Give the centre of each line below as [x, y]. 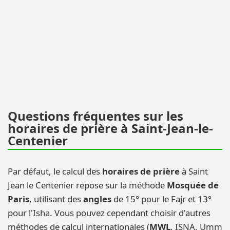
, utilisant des [56, 199]
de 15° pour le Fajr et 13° [161, 199]
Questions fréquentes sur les [95, 116]
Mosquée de [193, 185]
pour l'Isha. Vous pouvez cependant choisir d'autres [109, 213]
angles [97, 199]
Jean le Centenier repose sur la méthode [87, 185]
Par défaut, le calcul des [55, 171]
